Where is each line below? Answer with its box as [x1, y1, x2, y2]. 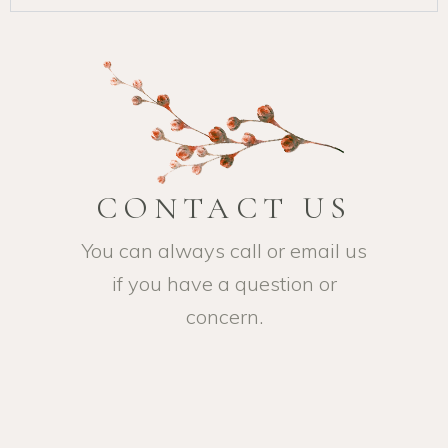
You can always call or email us [81, 238, 367, 263]
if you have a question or [111, 271, 337, 296]
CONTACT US [95, 189, 353, 227]
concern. [185, 304, 263, 329]
